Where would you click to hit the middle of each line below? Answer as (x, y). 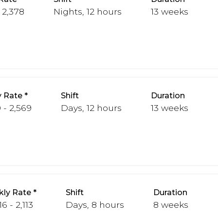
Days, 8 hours (95, 204)
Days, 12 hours (91, 108)
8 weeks (171, 204)
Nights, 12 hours (88, 12)
